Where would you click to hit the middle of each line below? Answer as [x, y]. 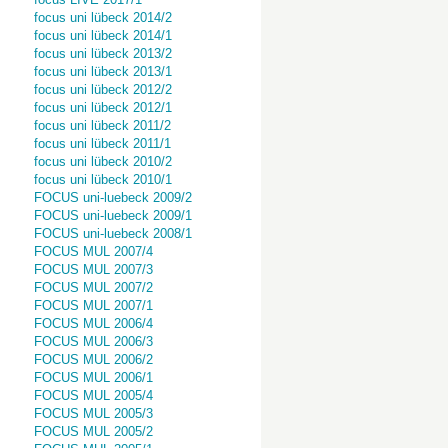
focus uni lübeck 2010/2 [102, 161]
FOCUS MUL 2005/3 [93, 413]
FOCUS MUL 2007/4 [93, 251]
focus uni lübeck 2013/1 [102, 71]
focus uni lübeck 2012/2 [102, 89]
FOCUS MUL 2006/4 [93, 323]
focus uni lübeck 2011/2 [102, 125]
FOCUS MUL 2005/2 [93, 431]
